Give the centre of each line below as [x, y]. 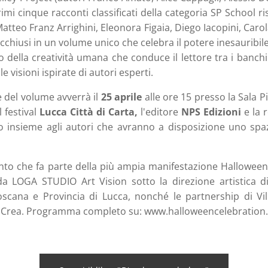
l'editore [158, 112]
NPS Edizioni [210, 112]
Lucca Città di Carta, [89, 112]
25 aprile [121, 97]
